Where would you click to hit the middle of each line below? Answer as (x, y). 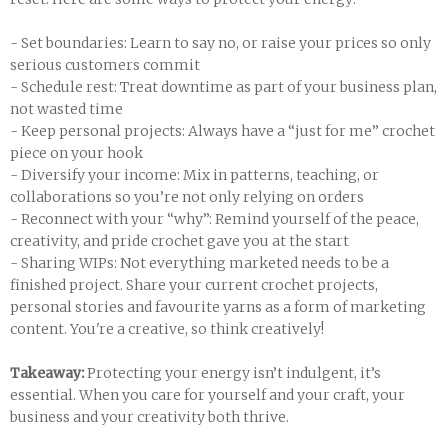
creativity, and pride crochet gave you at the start (179, 241)
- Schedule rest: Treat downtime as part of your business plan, (223, 87)
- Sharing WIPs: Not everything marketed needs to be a (199, 263)
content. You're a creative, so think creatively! (167, 329)
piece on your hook (76, 153)
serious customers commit (105, 65)
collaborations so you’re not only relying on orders (187, 197)
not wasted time (66, 109)
